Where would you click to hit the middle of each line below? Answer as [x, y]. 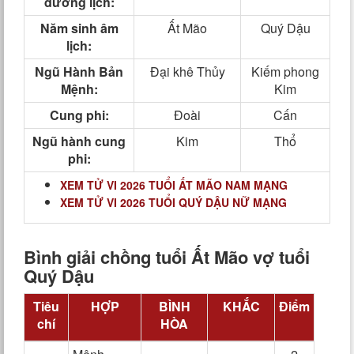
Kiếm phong [285, 72]
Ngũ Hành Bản [79, 72]
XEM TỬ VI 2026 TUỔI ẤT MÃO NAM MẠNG [174, 185]
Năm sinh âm [79, 28]
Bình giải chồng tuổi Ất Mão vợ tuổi [167, 257]
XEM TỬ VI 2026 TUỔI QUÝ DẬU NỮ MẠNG [173, 202]
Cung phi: [79, 115]
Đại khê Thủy [187, 72]
